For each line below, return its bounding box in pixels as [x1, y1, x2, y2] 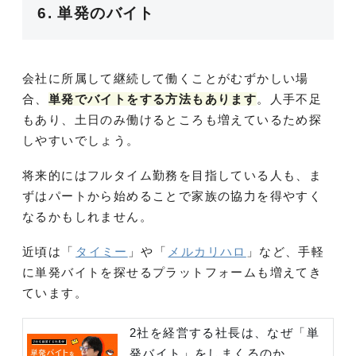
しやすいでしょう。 [22, 133, 140, 147]
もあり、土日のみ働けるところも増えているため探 [22, 112, 323, 126]
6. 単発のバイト [37, 4, 155, 21]
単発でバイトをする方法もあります [48, 91, 257, 106]
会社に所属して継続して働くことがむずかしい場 [22, 71, 309, 85]
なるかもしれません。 [22, 209, 153, 223]
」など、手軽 [246, 244, 325, 258]
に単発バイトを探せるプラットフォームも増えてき [22, 265, 323, 279]
